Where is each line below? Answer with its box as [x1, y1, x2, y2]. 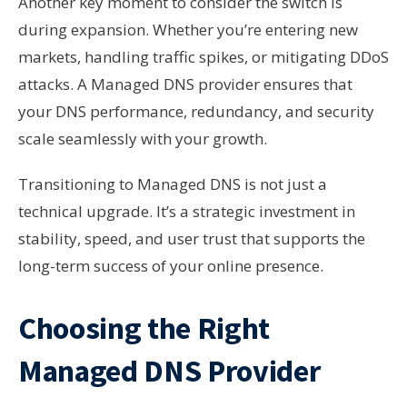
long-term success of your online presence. [18, 255, 323, 276]
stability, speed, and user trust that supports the [18, 228, 365, 249]
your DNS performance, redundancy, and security [18, 101, 374, 122]
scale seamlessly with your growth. [18, 128, 267, 149]
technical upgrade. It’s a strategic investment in [18, 201, 355, 222]
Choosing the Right [18, 309, 270, 347]
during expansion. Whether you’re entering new [18, 19, 358, 40]
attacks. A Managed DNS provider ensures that [18, 74, 352, 94]
